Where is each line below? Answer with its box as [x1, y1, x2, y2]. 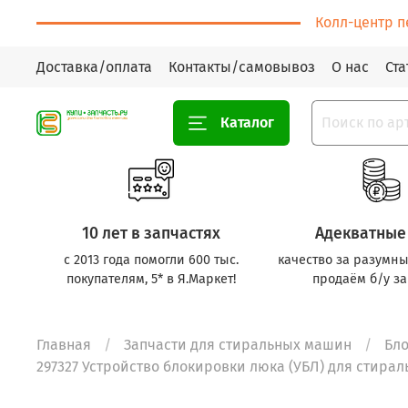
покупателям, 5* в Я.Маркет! [66, 270, 237, 287]
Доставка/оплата [36, 57, 152, 76]
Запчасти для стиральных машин [124, 336, 352, 354]
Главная [36, 336, 91, 354]
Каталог [220, 113, 274, 131]
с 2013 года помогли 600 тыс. [64, 251, 240, 268]
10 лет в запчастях [82, 223, 221, 243]
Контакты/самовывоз [168, 57, 315, 76]
